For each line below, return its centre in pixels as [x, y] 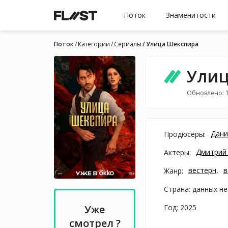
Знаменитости [191, 15]
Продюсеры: [185, 134]
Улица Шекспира [172, 44]
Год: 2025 [180, 207]
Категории [94, 44]
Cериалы [128, 44]
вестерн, [203, 170]
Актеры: [177, 152]
